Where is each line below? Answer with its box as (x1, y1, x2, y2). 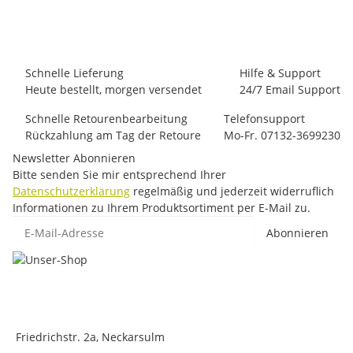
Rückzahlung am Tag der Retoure (25, 127, 201, 143)
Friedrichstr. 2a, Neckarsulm (13, 329, 165, 344)
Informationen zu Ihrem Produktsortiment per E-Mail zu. (13, 199, 310, 215)
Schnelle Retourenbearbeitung (25, 110, 188, 126)
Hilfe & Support (240, 65, 321, 80)
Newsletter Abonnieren (13, 150, 136, 165)
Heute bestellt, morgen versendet (25, 81, 202, 97)
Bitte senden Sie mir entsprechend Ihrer (13, 166, 226, 182)
